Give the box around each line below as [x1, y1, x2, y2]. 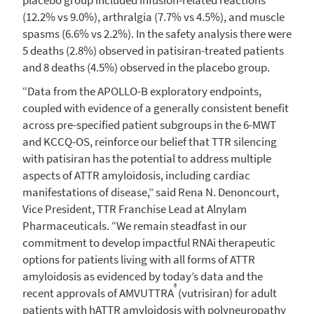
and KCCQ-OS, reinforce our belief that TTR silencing [22, 133, 277, 149]
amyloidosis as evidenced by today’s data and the [22, 268, 263, 284]
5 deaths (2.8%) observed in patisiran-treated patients [22, 42, 284, 58]
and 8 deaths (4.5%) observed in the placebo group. [22, 59, 270, 75]
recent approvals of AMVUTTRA [22, 285, 174, 301]
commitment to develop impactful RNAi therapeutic [22, 234, 275, 250]
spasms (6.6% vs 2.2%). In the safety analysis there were [22, 25, 292, 41]
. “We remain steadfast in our [107, 217, 247, 233]
